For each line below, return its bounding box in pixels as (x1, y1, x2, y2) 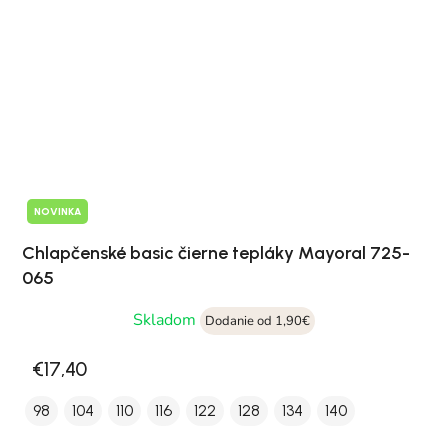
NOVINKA (34, 205, 81, 219)
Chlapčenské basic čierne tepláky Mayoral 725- (22, 242, 410, 265)
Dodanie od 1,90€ (205, 312, 310, 331)
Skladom (133, 309, 200, 332)
